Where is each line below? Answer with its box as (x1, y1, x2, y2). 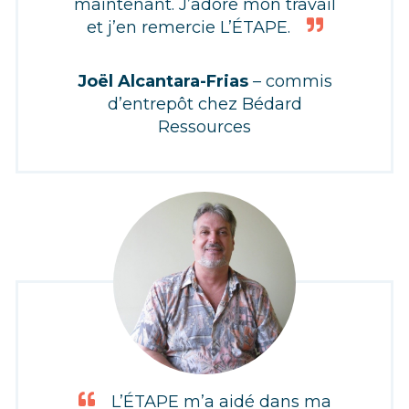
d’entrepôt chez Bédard (107, 94, 302, 114)
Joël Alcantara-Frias (77, 71, 248, 91)
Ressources (158, 117, 251, 137)
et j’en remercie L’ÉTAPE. (86, 17, 290, 38)
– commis (252, 71, 332, 91)
